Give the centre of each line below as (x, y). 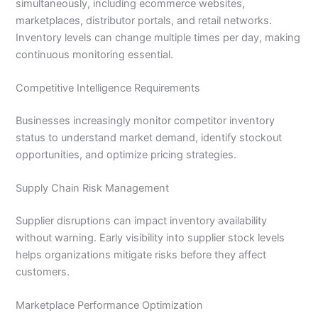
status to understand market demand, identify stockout (149, 137)
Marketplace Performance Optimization (110, 306)
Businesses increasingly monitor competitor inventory (146, 120)
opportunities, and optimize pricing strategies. (126, 154)
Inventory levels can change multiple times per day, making (158, 37)
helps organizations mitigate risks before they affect (141, 255)
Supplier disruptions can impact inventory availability (142, 221)
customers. (43, 272)
